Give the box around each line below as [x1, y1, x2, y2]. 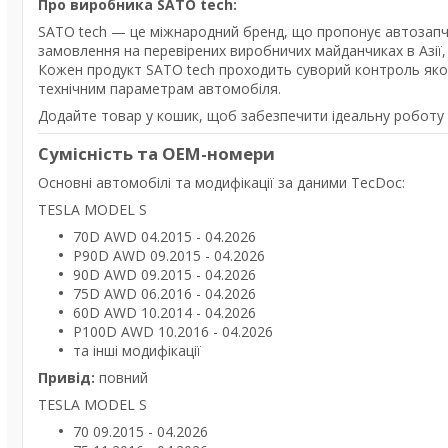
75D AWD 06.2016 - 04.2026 [73, 284, 256, 303]
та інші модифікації [73, 341, 201, 360]
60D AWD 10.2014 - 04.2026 [73, 303, 256, 322]
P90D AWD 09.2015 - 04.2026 [73, 246, 265, 265]
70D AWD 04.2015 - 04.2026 [73, 227, 256, 246]
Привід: [38, 368, 95, 387]
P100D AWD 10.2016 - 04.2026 [73, 322, 273, 341]
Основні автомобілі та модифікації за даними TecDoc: [38, 173, 405, 192]
